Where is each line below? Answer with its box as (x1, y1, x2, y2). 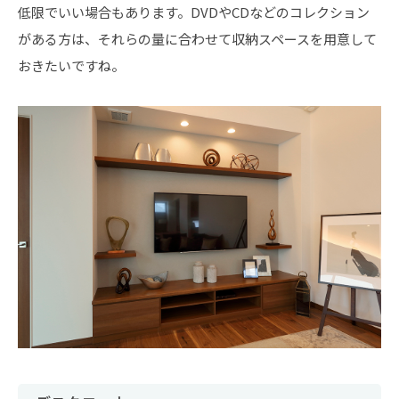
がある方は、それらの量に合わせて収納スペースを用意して (18, 29, 377, 48)
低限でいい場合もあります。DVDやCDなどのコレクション (18, 3, 370, 21)
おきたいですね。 (18, 56, 125, 75)
